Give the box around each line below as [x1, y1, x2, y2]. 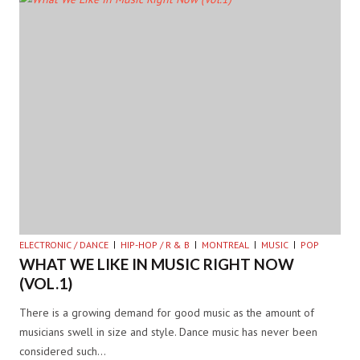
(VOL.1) [19, 274, 72, 293]
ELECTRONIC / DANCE [19, 239, 108, 252]
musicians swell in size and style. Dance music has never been [19, 325, 317, 340]
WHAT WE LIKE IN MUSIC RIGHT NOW [19, 255, 294, 274]
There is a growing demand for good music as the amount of [19, 305, 314, 321]
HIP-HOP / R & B [121, 239, 190, 252]
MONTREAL [202, 239, 249, 252]
